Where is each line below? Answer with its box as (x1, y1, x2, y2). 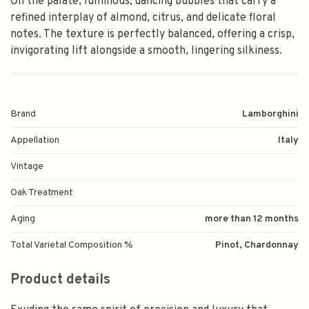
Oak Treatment (10, 187, 73, 199)
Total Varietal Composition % (10, 239, 133, 251)
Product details (10, 271, 110, 289)
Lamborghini (242, 108, 299, 120)
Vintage (10, 161, 43, 172)
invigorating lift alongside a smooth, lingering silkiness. (10, 44, 282, 58)
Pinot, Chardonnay (215, 239, 299, 251)
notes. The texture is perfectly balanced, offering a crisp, (10, 28, 295, 41)
